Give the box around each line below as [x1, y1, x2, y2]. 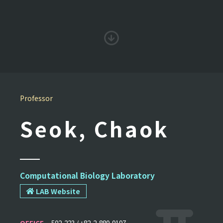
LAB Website [34, 186, 80, 196]
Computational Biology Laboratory [20, 169, 155, 181]
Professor [20, 93, 53, 103]
